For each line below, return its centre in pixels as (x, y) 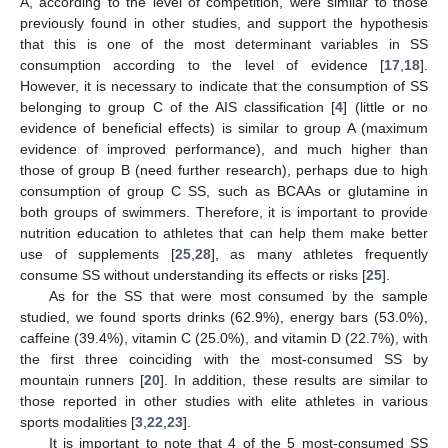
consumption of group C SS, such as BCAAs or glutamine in (224, 190)
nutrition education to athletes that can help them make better (224, 232)
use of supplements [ (97, 253)
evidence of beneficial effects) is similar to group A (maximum (224, 127)
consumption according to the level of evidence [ (202, 64)
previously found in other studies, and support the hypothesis (224, 22)
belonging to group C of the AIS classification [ (178, 106)
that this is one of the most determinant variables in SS (224, 43)
